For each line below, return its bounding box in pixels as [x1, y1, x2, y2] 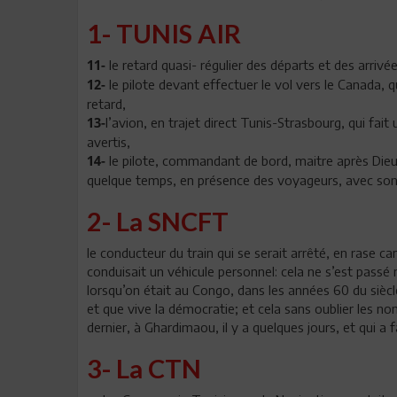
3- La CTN [87, 352, 201, 384]
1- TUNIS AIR [87, 17, 241, 49]
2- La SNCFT [87, 205, 229, 237]
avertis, [87, 133, 166, 150]
